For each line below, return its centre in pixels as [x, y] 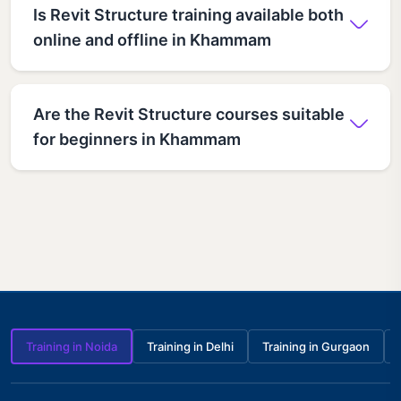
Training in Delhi [190, 346]
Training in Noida [72, 346]
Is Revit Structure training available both [188, 14]
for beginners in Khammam [137, 139]
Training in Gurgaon [316, 346]
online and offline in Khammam [152, 39]
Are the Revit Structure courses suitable [189, 114]
